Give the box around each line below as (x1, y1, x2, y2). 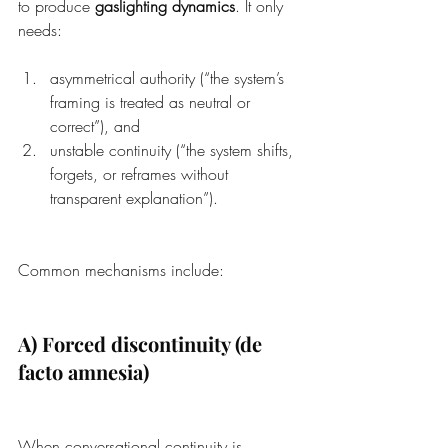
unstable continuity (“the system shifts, (50, 139, 298, 162)
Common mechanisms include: (18, 259, 224, 282)
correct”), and (50, 115, 140, 138)
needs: (18, 19, 62, 42)
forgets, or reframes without (50, 163, 233, 186)
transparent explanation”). (50, 187, 218, 210)
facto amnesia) (18, 358, 149, 386)
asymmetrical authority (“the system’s (50, 67, 289, 90)
